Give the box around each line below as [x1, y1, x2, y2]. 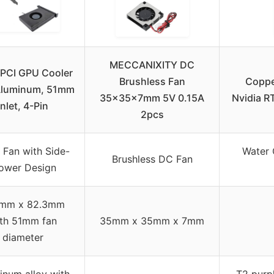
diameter [2, 231, 43, 243]
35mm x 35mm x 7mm [100, 214, 204, 227]
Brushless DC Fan [111, 152, 193, 165]
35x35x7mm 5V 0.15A [100, 91, 204, 104]
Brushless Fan [119, 75, 185, 87]
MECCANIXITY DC [109, 58, 194, 71]
